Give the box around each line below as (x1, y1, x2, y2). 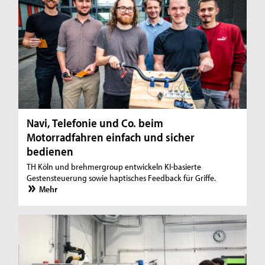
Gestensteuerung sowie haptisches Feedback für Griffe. (27, 172, 216, 183)
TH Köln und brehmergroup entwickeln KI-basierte (27, 160, 202, 172)
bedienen (27, 143, 74, 159)
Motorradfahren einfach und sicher (27, 129, 195, 144)
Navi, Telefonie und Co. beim (27, 115, 164, 130)
